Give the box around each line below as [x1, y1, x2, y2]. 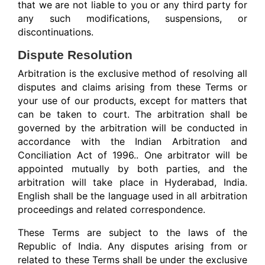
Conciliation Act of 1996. [18, 149, 137, 161]
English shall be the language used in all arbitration [18, 190, 247, 202]
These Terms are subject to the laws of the [18, 227, 247, 239]
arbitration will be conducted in [95, 122, 247, 134]
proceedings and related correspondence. [18, 203, 206, 216]
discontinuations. [18, 26, 94, 38]
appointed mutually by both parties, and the [18, 163, 247, 175]
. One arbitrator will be [136, 149, 247, 161]
